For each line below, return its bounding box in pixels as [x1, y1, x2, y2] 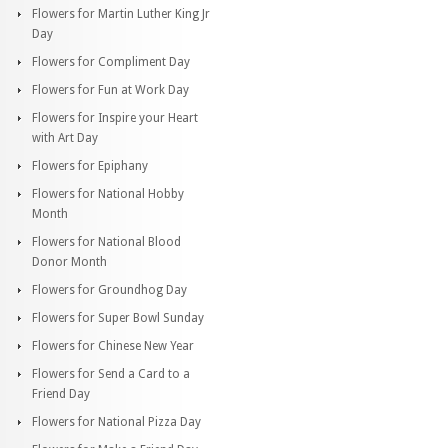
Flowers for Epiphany [32, 158, 148, 173]
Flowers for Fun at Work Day [32, 82, 189, 97]
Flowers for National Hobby [32, 186, 184, 201]
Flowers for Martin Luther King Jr [32, 6, 210, 21]
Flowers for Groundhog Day [32, 282, 187, 297]
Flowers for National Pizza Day [32, 414, 201, 429]
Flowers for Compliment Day [32, 54, 190, 69]
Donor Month [32, 254, 107, 269]
